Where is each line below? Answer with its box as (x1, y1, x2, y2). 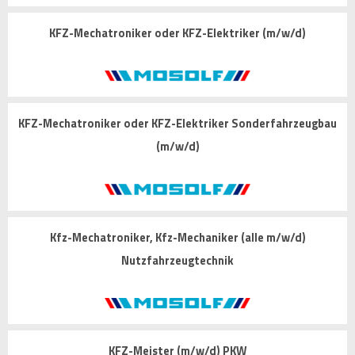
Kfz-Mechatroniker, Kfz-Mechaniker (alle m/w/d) (49, 228, 306, 246)
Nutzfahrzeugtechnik (121, 251, 234, 269)
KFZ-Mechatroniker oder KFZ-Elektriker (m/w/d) (49, 25, 306, 43)
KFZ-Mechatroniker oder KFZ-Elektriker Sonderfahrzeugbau (18, 115, 337, 133)
